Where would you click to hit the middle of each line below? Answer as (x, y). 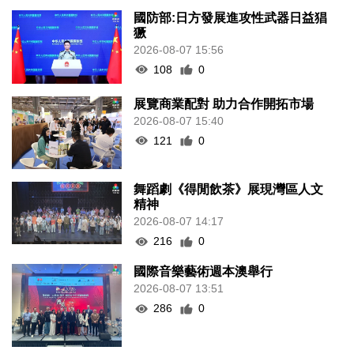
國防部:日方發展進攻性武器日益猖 (231, 17)
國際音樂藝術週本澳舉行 (203, 272)
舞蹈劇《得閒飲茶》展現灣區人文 (229, 190)
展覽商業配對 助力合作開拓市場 (224, 104)
